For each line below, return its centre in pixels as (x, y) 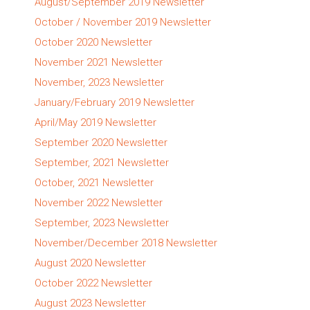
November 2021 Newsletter (99, 62)
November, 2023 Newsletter (99, 82)
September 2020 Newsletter (101, 142)
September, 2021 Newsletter (102, 162)
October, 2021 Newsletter (94, 182)
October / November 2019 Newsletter (123, 22)
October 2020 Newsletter (93, 42)
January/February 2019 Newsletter (115, 102)
